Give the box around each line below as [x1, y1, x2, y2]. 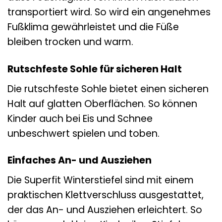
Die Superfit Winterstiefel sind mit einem [7, 173, 194, 187]
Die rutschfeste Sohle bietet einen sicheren [7, 82, 209, 96]
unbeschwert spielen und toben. [7, 126, 160, 140]
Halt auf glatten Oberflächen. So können [7, 97, 197, 111]
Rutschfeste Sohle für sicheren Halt [7, 62, 182, 76]
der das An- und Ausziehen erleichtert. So [7, 203, 202, 217]
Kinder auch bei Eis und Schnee [7, 111, 153, 125]
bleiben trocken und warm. [7, 35, 133, 49]
